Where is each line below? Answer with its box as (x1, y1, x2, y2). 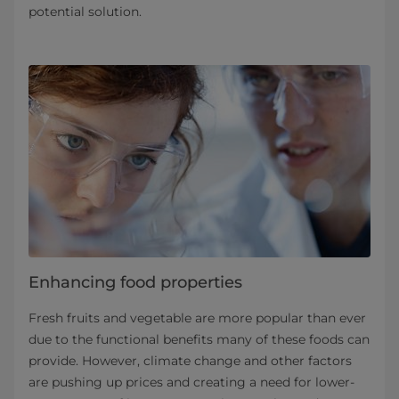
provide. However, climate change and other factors (28, 352, 352, 369)
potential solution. (28, 3, 142, 20)
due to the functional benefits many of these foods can (28, 330, 370, 347)
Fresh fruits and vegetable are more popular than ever (28, 309, 366, 326)
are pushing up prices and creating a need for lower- (28, 373, 354, 390)
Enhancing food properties (28, 272, 242, 292)
